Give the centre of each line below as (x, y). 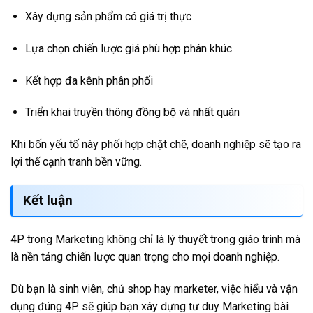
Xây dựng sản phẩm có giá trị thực (108, 17)
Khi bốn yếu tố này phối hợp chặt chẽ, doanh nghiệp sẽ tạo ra (156, 145)
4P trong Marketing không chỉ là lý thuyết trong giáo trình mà (155, 240)
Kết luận (48, 201)
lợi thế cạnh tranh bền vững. (76, 162)
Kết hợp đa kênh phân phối (89, 80)
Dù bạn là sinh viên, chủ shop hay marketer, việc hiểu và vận (154, 289)
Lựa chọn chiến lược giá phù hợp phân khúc (128, 48)
